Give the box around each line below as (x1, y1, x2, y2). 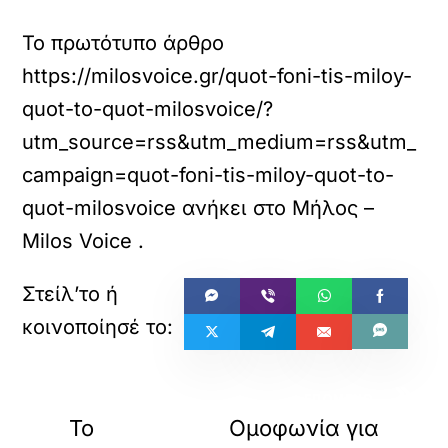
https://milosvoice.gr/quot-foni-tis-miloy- (22, 64, 413, 88)
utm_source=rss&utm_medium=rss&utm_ (22, 130, 417, 154)
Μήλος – (292, 196, 375, 220)
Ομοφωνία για (228, 415, 379, 441)
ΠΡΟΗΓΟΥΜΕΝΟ (74, 391, 183, 406)
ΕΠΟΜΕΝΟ (304, 391, 374, 406)
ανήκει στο (176, 196, 293, 220)
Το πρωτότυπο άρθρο (22, 31, 225, 55)
